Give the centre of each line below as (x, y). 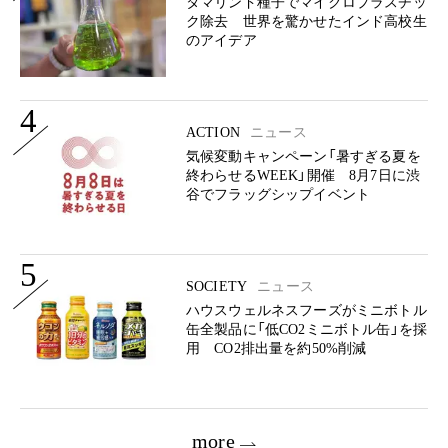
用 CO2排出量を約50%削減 (276, 348)
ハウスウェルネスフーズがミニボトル (306, 310)
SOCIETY (219, 286)
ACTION (216, 132)
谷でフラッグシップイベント (278, 194)
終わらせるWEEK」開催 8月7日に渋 (303, 175)
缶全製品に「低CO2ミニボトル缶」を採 (307, 329)
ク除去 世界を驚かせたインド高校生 (306, 21)
